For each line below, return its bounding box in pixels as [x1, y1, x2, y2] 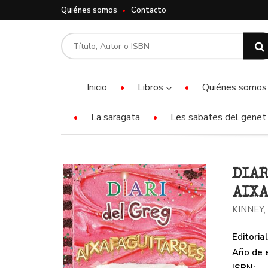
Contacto [131, 5, 166, 16]
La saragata [91, 111, 140, 124]
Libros [138, 81, 166, 94]
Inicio [87, 81, 107, 94]
